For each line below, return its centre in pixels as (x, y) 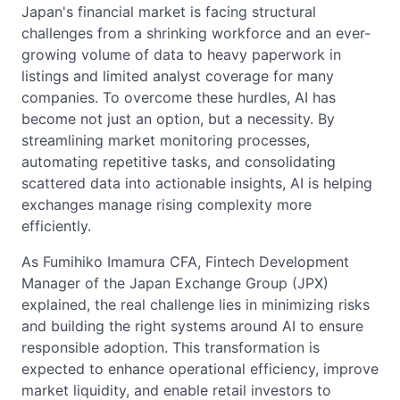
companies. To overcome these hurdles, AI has (179, 97)
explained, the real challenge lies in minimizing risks (196, 304)
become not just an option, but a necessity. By (178, 118)
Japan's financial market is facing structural (169, 11)
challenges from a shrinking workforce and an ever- (196, 33)
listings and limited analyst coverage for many (178, 75)
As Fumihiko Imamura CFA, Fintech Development (185, 261)
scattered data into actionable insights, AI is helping (197, 183)
